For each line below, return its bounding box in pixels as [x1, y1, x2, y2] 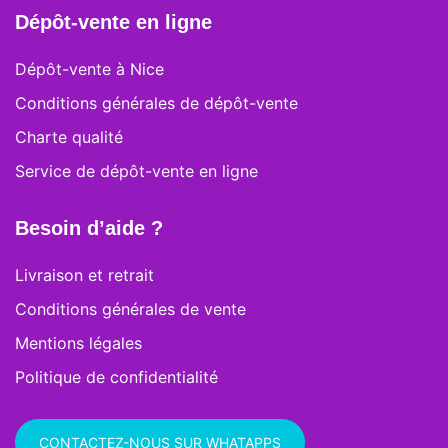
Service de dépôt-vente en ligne [15, 160, 258, 181]
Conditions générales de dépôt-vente [15, 92, 298, 113]
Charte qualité [15, 126, 123, 147]
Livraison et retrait [15, 264, 154, 285]
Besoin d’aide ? [15, 216, 163, 239]
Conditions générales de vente [15, 298, 246, 319]
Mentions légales [15, 332, 142, 353]
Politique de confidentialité [15, 366, 218, 387]
